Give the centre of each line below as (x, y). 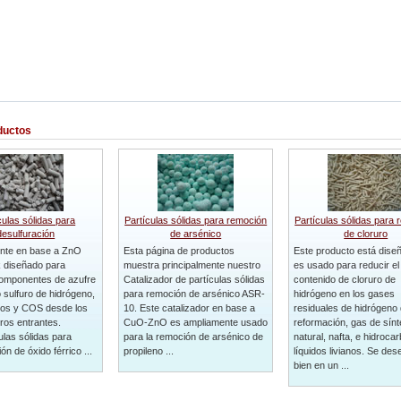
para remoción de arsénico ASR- (194, 294)
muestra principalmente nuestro (192, 265)
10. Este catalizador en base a (189, 308)
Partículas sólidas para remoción (196, 220)
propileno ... (148, 351)
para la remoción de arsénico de (193, 337)
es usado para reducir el (346, 265)
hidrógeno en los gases (344, 294)
